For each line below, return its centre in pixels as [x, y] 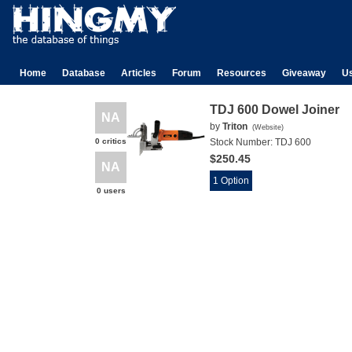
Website [268, 127]
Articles [139, 73]
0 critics [111, 141]
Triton [235, 126]
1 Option [231, 181]
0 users [111, 191]
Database [84, 73]
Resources [242, 73]
